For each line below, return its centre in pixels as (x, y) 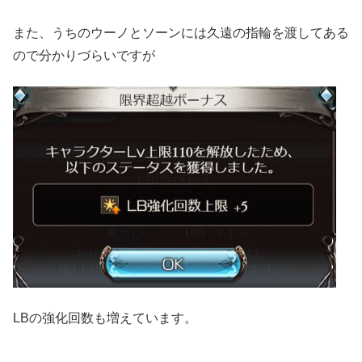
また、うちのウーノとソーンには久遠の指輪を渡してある (181, 32)
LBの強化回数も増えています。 (105, 318)
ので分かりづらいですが (84, 55)
